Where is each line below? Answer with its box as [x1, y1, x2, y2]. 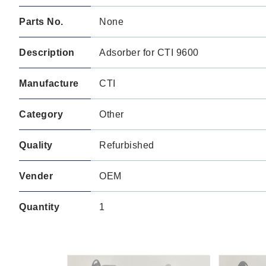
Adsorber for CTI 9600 [99, 47, 199, 58]
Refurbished [99, 140, 154, 150]
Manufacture [19, 78, 79, 88]
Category [19, 109, 63, 119]
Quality [19, 140, 53, 150]
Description [19, 47, 75, 58]
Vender [19, 171, 53, 181]
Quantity [19, 202, 59, 212]
